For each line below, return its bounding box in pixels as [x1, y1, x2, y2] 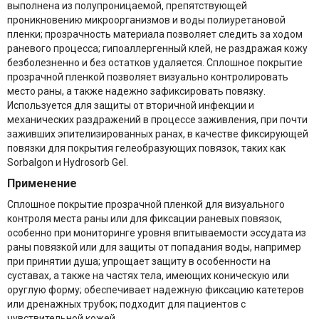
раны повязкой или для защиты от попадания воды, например [7, 241, 301, 253]
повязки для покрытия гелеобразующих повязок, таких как [7, 142, 286, 154]
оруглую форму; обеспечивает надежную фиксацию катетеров [7, 284, 304, 296]
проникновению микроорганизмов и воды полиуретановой [7, 14, 286, 26]
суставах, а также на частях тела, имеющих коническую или [7, 270, 289, 281]
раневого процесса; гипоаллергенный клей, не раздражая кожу [7, 43, 308, 54]
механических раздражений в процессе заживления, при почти [7, 114, 308, 125]
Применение [7, 177, 77, 190]
